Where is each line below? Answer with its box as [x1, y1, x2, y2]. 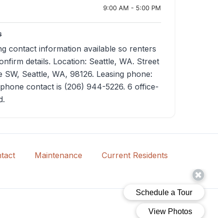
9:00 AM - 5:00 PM [103, 3, 161, 12]
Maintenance [34, 150, 82, 161]
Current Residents [101, 150, 168, 161]
